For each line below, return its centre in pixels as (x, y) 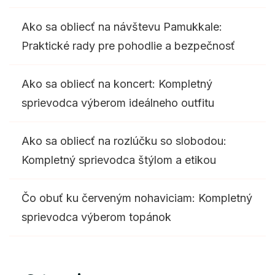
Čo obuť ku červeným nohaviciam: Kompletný (137, 198)
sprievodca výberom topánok (96, 217)
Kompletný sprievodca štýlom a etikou (119, 160)
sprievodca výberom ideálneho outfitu (118, 103)
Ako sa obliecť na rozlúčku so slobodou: (124, 141)
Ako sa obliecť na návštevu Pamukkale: (122, 26)
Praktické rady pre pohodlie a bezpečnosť (128, 45)
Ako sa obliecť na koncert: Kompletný (117, 83)
